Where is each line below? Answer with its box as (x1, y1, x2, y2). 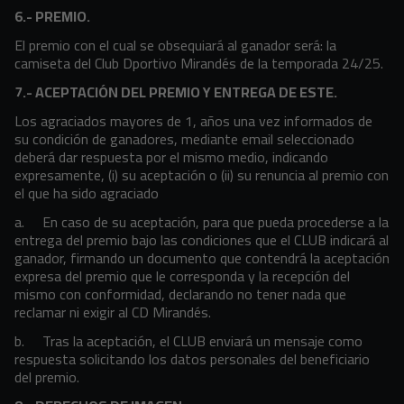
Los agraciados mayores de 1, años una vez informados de (14, 107, 372, 134)
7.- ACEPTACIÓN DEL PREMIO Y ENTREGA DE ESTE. (14, 78, 337, 106)
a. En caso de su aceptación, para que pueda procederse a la (14, 208, 389, 235)
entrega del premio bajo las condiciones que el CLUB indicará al (14, 226, 389, 253)
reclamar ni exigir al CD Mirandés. (14, 298, 211, 326)
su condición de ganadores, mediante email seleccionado (14, 125, 354, 152)
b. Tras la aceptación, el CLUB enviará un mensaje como (14, 327, 363, 354)
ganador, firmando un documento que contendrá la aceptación (14, 244, 390, 271)
